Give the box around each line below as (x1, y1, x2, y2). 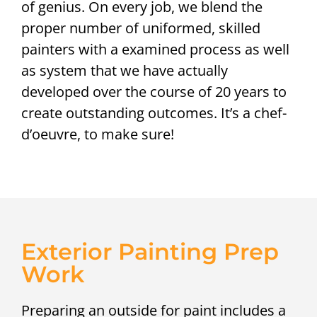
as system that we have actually (21, 61, 228, 81)
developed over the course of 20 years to (21, 82, 287, 102)
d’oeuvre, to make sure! (21, 125, 174, 144)
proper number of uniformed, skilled (21, 18, 260, 38)
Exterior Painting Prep (21, 237, 279, 265)
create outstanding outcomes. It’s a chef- (21, 103, 287, 123)
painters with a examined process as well (21, 40, 289, 59)
